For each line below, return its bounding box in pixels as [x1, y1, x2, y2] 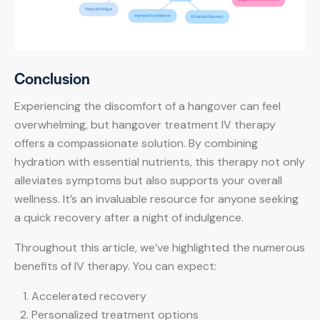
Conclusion [14, 66, 90, 89]
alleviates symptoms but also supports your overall [14, 172, 282, 188]
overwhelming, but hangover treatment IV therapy [14, 116, 276, 132]
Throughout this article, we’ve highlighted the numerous [14, 239, 305, 255]
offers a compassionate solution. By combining [14, 135, 258, 151]
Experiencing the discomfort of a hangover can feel [14, 98, 281, 114]
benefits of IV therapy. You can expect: [14, 258, 216, 274]
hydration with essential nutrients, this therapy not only [14, 154, 305, 169]
